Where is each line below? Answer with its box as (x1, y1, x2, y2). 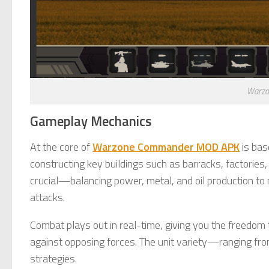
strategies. (30, 250, 77, 267)
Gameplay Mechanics (30, 111, 151, 132)
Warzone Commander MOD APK (92, 139, 240, 156)
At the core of (30, 139, 92, 156)
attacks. (30, 189, 65, 206)
